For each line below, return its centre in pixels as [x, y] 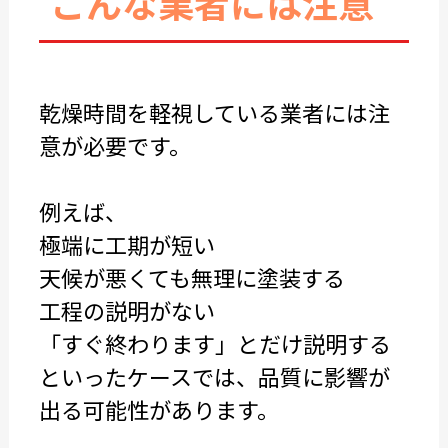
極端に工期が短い [126, 244]
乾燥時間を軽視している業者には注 [214, 112]
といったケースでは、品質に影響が [214, 376]
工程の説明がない [126, 310]
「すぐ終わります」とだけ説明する [214, 343]
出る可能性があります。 [158, 409]
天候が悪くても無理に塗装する [191, 277]
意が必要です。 [114, 145]
